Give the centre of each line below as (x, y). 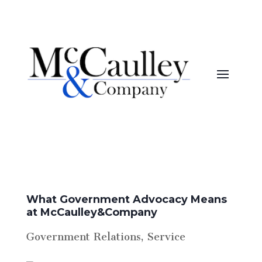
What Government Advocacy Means (126, 200)
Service (166, 234)
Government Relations (83, 234)
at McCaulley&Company (92, 213)
